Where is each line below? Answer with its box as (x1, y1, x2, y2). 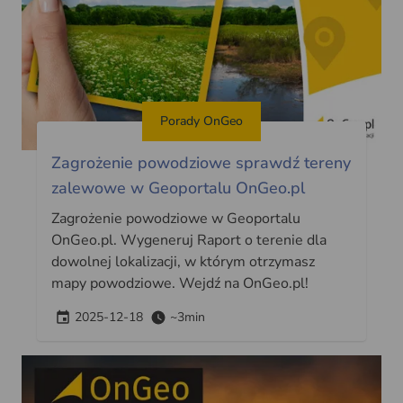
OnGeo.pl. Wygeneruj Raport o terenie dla (50, 229, 327, 250)
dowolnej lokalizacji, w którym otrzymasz (50, 251, 315, 272)
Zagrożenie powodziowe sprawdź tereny (50, 151, 351, 174)
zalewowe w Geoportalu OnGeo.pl (50, 176, 305, 199)
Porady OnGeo (160, 112, 243, 130)
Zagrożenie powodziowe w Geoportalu (50, 208, 300, 228)
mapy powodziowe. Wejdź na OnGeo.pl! (50, 273, 309, 293)
